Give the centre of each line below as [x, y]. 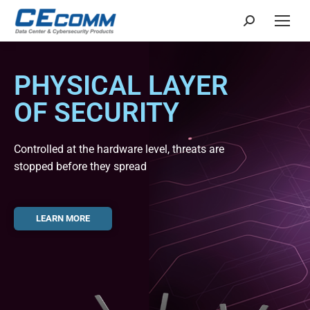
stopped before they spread [80, 166]
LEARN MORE [63, 218]
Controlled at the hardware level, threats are [119, 149]
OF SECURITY [97, 113]
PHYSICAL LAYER [121, 86]
